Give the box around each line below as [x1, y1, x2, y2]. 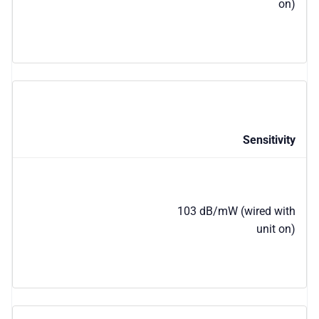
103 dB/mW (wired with [177, 204, 296, 218]
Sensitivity [243, 132, 296, 147]
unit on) [256, 221, 296, 236]
